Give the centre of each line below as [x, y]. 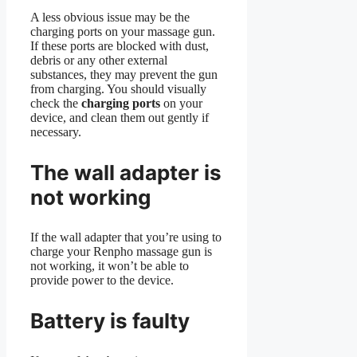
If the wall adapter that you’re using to [126, 237]
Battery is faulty [110, 321]
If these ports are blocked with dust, [120, 46]
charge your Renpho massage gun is [121, 252]
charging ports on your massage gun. [123, 32]
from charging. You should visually [118, 89]
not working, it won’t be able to [110, 266]
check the [56, 104]
